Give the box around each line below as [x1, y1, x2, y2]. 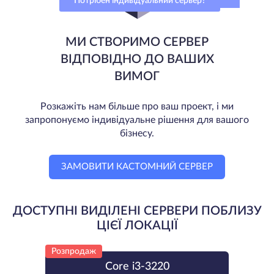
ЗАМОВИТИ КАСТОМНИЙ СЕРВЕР [61, 161, 213, 171]
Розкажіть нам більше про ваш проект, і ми [40, 101, 234, 111]
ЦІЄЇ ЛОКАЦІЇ [96, 219, 178, 232]
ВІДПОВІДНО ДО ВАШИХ [60, 53, 214, 65]
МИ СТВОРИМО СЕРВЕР [65, 35, 209, 48]
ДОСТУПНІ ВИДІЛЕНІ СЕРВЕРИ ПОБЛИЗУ [12, 204, 262, 217]
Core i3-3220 [105, 261, 169, 272]
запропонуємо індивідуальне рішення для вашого [25, 114, 249, 125]
